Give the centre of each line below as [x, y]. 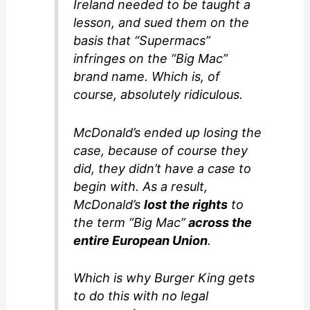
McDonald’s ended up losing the [168, 132]
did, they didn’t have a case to [163, 168]
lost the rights [186, 204]
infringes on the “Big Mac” [151, 58]
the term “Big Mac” [130, 222]
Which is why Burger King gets [164, 278]
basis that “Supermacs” [142, 40]
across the [219, 222]
